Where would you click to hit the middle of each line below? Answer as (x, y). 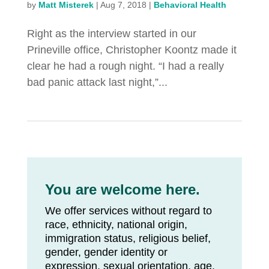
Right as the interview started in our (111, 34)
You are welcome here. (122, 190)
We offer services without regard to (128, 211)
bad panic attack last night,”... (97, 83)
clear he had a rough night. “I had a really (125, 66)
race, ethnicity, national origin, (116, 225)
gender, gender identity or (106, 252)
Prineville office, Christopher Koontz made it (131, 50)
